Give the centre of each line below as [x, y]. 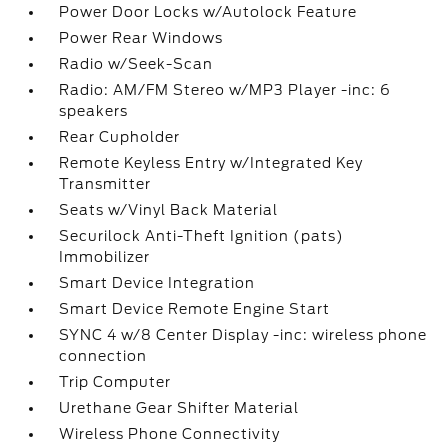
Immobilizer [105, 257]
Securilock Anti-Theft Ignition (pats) [202, 236]
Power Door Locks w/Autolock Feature [208, 12]
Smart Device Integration [157, 283]
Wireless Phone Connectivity [170, 434]
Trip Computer [115, 382]
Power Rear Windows [141, 38]
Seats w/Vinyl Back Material [169, 210]
